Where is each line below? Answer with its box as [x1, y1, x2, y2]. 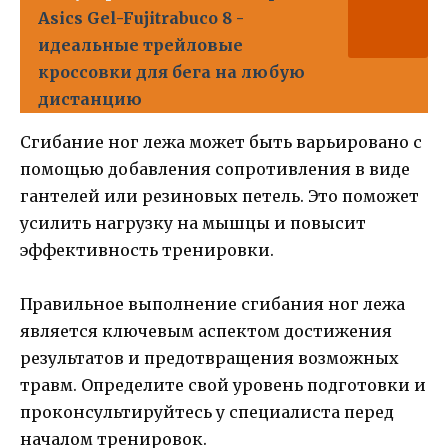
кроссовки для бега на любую [38, 62, 305, 83]
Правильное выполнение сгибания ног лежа [20, 294, 405, 315]
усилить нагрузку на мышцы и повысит [20, 213, 366, 234]
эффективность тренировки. [20, 240, 274, 261]
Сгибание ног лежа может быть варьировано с [20, 132, 422, 153]
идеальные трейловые [38, 35, 243, 56]
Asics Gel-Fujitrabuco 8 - [38, 8, 244, 29]
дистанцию [38, 89, 142, 110]
